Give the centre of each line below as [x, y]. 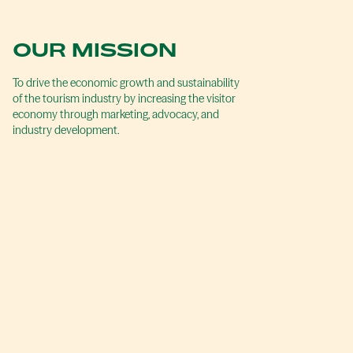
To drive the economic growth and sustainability [126, 83]
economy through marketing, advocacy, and [116, 115]
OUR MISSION [95, 50]
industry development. [66, 130]
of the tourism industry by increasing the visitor [124, 99]
